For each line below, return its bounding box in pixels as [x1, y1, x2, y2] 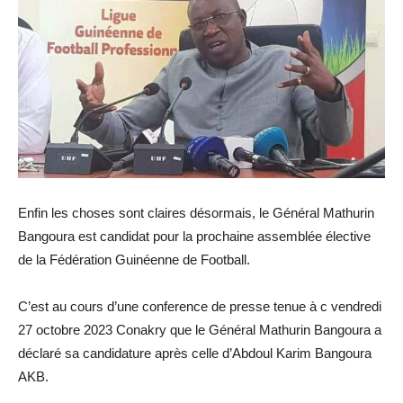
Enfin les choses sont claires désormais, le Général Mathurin [18, 205, 374, 221]
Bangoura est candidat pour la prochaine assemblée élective [18, 228, 371, 245]
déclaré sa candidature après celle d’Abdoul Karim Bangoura [18, 345, 372, 362]
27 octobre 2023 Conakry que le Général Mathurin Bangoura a [18, 322, 381, 338]
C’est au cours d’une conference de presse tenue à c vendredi [18, 299, 381, 315]
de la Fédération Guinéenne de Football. [18, 252, 250, 268]
